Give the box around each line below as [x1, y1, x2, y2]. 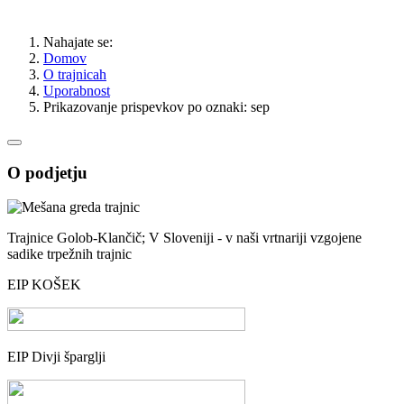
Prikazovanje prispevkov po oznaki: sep [43, 98, 270, 115]
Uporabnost [43, 82, 110, 98]
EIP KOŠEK [7, 277, 81, 293]
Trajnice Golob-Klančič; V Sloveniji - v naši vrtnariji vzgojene [7, 230, 362, 246]
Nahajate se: [43, 33, 120, 50]
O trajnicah [43, 66, 106, 82]
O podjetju [7, 162, 87, 182]
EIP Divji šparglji [7, 349, 106, 365]
